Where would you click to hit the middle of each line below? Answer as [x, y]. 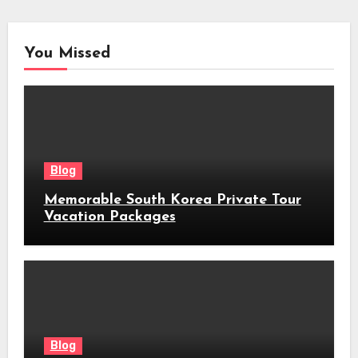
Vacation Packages [109, 217]
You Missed [67, 54]
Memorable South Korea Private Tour [172, 201]
